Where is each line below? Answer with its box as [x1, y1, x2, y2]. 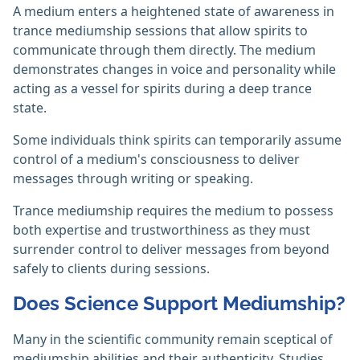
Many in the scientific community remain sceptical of [13, 330, 333, 349]
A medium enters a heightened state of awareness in [13, 2, 334, 21]
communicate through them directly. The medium [13, 41, 316, 59]
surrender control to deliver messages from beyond [13, 240, 329, 259]
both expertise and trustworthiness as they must [13, 221, 310, 239]
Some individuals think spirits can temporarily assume [13, 131, 342, 149]
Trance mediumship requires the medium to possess [13, 202, 333, 220]
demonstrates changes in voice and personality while [13, 60, 336, 79]
